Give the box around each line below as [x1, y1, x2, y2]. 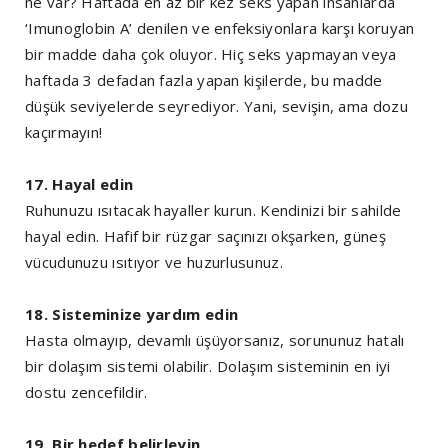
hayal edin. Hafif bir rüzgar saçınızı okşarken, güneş [25, 226, 386, 247]
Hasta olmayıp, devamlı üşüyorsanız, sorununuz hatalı [25, 330, 405, 351]
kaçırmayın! [25, 122, 103, 143]
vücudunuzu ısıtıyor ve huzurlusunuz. [25, 252, 283, 273]
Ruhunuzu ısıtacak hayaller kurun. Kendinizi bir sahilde [25, 200, 402, 221]
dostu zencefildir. [25, 382, 148, 403]
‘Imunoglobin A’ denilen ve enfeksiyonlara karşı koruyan [25, 18, 415, 39]
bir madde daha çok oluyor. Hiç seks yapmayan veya [25, 44, 397, 65]
